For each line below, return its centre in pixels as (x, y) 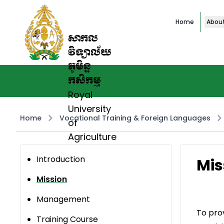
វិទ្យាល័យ (90, 53)
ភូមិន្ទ (79, 67)
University (89, 109)
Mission (52, 179)
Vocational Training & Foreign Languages (135, 118)
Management (63, 199)
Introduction (61, 159)
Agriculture (92, 137)
